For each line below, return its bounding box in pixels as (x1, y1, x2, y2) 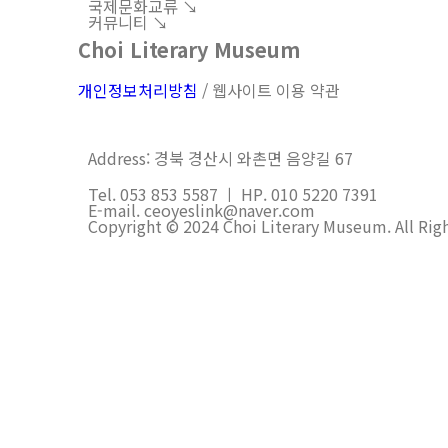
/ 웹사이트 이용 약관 (198, 77, 340, 102)
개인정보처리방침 (78, 77, 198, 102)
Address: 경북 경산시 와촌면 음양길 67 (88, 145, 353, 170)
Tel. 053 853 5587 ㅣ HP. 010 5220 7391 (88, 181, 382, 206)
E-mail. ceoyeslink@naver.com (88, 197, 319, 222)
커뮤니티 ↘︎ (88, 9, 168, 34)
